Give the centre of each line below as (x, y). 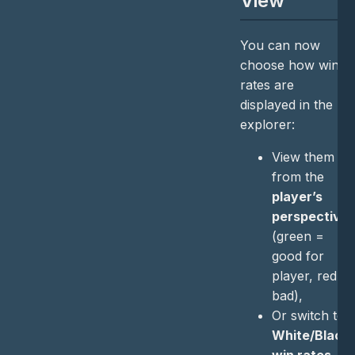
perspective (310, 217)
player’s (297, 197)
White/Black (310, 336)
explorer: (267, 125)
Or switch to (308, 316)
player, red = (310, 276)
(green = (298, 237)
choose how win (289, 65)
